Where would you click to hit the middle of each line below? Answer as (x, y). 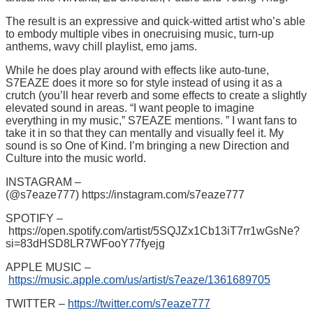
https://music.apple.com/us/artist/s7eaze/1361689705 (139, 279)
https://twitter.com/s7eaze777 (139, 303)
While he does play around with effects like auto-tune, (137, 70)
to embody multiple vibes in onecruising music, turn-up (140, 34)
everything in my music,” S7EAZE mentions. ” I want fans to (151, 120)
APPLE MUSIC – (48, 267)
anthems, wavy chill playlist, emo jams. (101, 46)
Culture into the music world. (76, 158)
